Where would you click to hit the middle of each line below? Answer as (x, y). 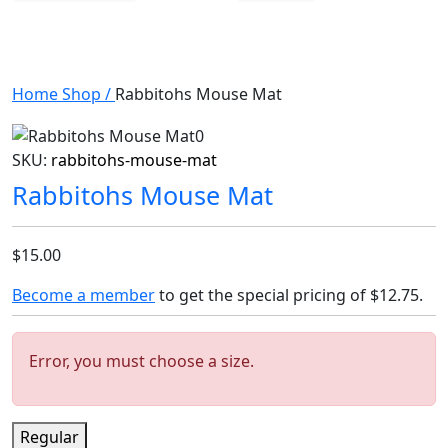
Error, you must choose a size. (141, 360)
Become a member (83, 294)
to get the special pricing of (262, 294)
